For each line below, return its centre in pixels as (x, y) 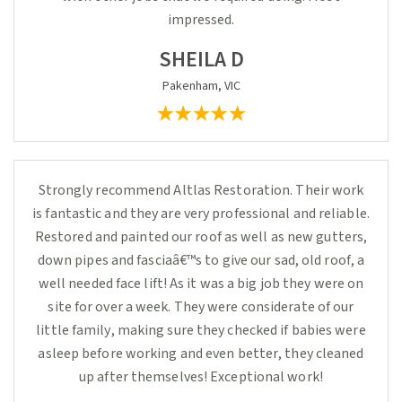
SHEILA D (201, 60)
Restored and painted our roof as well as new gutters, (201, 237)
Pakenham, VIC (201, 86)
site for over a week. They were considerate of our (201, 307)
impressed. (201, 20)
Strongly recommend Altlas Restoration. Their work (201, 190)
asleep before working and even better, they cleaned (201, 354)
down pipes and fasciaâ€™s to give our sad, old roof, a (201, 260)
